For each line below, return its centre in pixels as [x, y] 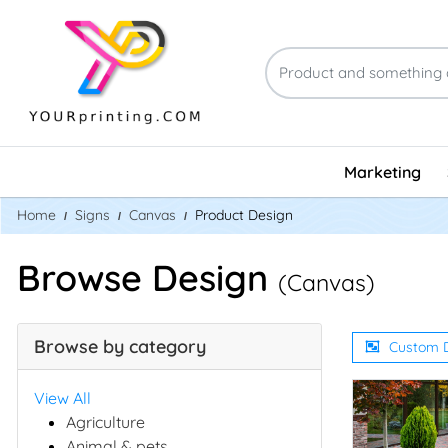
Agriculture [105, 421]
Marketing [383, 171]
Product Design [244, 214]
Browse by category [120, 346]
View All [62, 397]
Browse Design [147, 277]
